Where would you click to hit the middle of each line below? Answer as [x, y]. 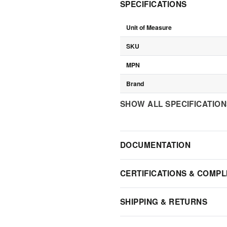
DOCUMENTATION [156, 145]
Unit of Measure [149, 27]
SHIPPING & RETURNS [164, 201]
